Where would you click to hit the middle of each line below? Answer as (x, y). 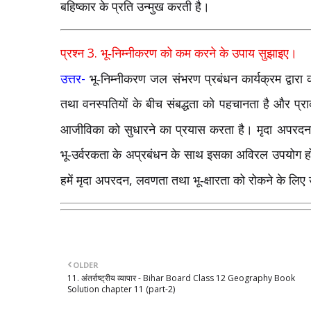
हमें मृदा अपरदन (95, 180)
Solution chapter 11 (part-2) (121, 289)
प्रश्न (74, 53)
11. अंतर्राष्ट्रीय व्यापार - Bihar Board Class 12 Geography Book (181, 278)
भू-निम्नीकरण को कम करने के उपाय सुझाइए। (199, 53)
